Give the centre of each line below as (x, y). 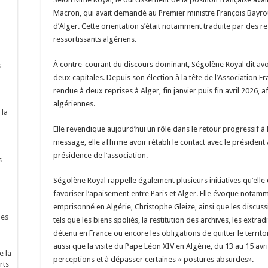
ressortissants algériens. (95, 39)
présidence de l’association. (100, 155)
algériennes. (74, 104)
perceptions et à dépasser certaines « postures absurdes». (153, 259)
